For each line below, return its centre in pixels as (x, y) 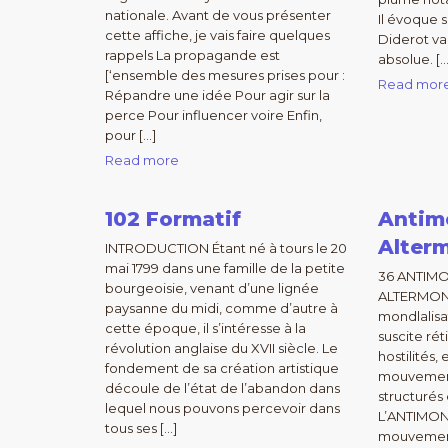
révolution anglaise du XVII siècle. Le (221, 348)
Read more (142, 160)
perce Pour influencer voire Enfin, (213, 115)
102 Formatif (173, 219)
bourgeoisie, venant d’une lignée (212, 288)
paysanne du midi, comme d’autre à (221, 308)
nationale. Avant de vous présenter (218, 15)
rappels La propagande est (192, 55)
